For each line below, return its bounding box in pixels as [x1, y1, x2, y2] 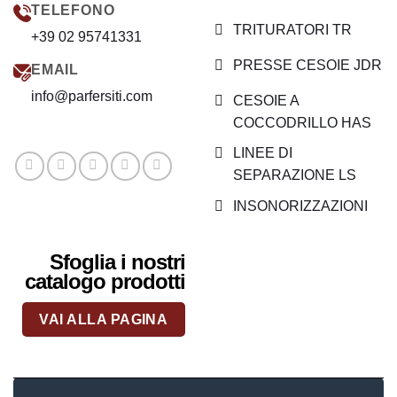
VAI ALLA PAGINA [39, 312, 168, 327]
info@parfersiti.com [31, 89, 152, 105]
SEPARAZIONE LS [233, 167, 356, 183]
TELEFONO [31, 3, 115, 19]
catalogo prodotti [25, 269, 185, 293]
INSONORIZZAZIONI [233, 198, 368, 214]
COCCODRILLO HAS [233, 114, 371, 130]
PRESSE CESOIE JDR [233, 57, 382, 73]
